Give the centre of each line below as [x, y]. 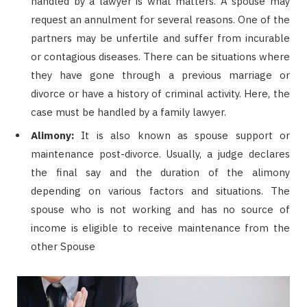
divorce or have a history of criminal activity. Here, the [160, 93]
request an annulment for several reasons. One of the [160, 19]
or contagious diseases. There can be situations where [160, 56]
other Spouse [63, 247]
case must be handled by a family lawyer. [130, 112]
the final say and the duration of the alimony [160, 173]
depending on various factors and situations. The [160, 191]
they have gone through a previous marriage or [160, 75]
